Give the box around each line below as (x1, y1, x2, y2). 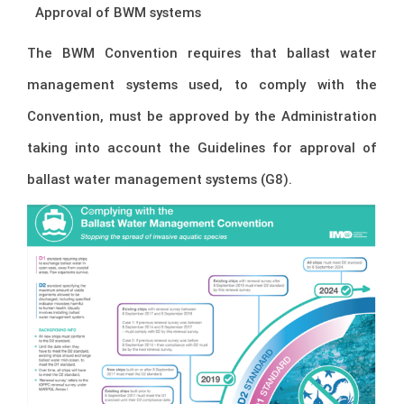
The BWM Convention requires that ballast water (27, 44, 377, 62)
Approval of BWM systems (35, 4, 201, 22)
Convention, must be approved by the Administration (27, 107, 377, 125)
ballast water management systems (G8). (27, 170, 292, 188)
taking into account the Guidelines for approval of (27, 139, 377, 157)
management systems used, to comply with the (27, 76, 377, 94)
